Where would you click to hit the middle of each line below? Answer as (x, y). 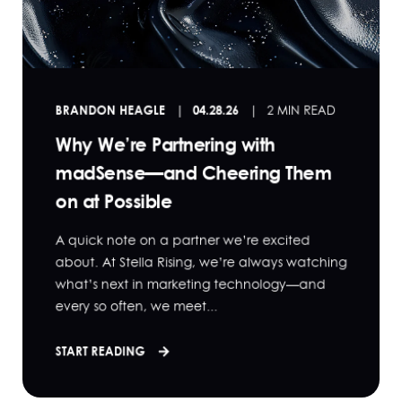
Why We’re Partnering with (165, 144)
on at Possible (114, 201)
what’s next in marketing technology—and (190, 284)
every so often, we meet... (136, 306)
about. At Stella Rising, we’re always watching (201, 262)
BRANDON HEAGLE (110, 109)
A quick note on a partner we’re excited (183, 240)
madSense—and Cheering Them (193, 173)
